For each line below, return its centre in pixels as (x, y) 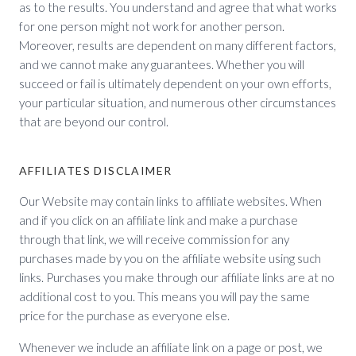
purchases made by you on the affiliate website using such (170, 258)
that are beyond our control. (94, 122)
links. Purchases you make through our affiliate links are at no (177, 277)
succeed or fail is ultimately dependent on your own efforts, (175, 83)
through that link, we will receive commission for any (154, 239)
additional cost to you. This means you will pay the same (164, 296)
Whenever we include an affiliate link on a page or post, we (171, 347)
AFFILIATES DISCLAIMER (96, 170)
